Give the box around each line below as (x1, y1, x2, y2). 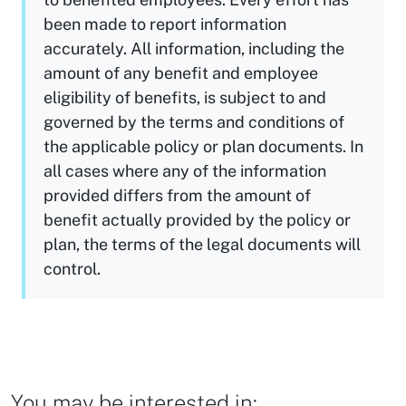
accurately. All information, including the (43, 38, 344, 58)
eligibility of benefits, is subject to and (43, 87, 326, 107)
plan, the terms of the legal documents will (43, 234, 361, 254)
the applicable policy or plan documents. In (43, 136, 363, 156)
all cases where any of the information (43, 160, 326, 180)
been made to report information (43, 14, 286, 34)
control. (43, 258, 101, 278)
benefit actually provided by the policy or (43, 209, 351, 229)
